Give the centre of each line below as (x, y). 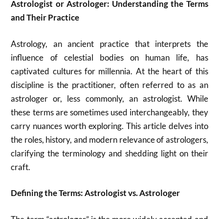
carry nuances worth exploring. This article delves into (109, 126)
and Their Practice (45, 17)
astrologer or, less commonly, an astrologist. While (109, 98)
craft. (21, 167)
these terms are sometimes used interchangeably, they (109, 112)
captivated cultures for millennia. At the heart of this (109, 71)
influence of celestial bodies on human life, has (109, 57)
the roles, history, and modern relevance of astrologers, (109, 139)
